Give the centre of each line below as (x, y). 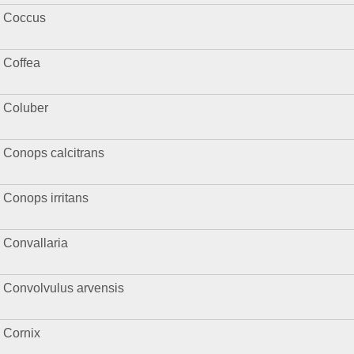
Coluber (26, 108)
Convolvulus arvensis (64, 288)
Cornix (22, 333)
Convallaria (36, 243)
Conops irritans (46, 198)
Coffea (22, 63)
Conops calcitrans (54, 153)
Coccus (25, 18)
